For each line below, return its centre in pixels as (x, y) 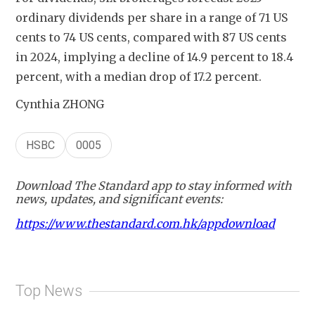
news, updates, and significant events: (119, 199)
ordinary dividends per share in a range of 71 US (152, 17)
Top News (49, 291)
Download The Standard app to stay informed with (154, 185)
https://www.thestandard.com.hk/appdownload (145, 223)
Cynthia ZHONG (60, 104)
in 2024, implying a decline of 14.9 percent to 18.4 (154, 57)
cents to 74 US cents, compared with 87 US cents (151, 37)
